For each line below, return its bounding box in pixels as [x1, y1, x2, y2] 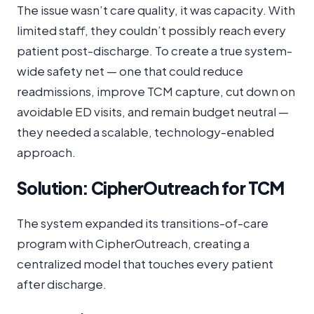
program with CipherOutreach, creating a [17, 235, 250, 251]
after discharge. [17, 276, 107, 292]
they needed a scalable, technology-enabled [17, 124, 274, 139]
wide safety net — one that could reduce [17, 63, 243, 78]
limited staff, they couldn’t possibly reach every [17, 22, 286, 38]
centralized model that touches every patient [17, 256, 273, 271]
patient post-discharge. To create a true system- [17, 43, 292, 58]
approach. [17, 144, 76, 160]
